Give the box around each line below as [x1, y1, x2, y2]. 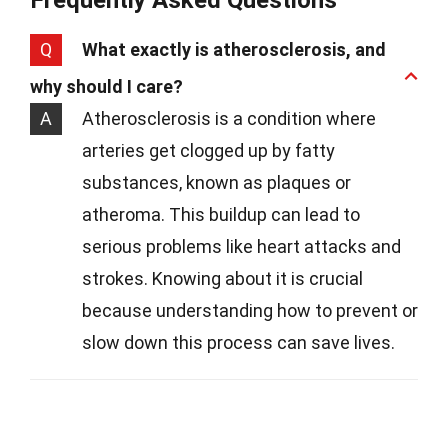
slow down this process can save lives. [82, 332, 395, 354]
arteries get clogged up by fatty [82, 140, 335, 162]
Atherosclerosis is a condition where [82, 108, 376, 130]
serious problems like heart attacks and [82, 236, 401, 258]
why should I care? [30, 76, 183, 98]
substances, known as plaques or [82, 172, 351, 194]
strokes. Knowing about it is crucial [82, 268, 363, 290]
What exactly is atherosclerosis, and [82, 39, 386, 61]
